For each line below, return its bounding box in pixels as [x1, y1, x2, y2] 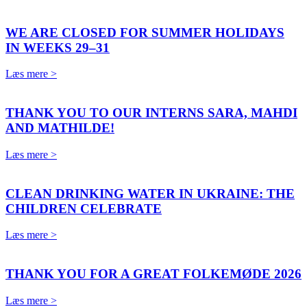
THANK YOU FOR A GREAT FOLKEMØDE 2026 [5, 267, 302, 282]
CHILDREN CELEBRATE [5, 201, 162, 216]
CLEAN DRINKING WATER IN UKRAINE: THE [5, 186, 295, 201]
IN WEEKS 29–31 [5, 40, 110, 55]
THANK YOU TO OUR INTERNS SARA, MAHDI [5, 106, 297, 121]
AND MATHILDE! [5, 121, 114, 136]
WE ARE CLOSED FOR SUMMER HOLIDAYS [5, 25, 284, 40]
